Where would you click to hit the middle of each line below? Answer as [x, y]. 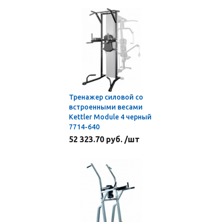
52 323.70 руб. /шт [104, 139]
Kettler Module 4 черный [110, 117]
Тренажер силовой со [106, 97]
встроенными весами [106, 107]
